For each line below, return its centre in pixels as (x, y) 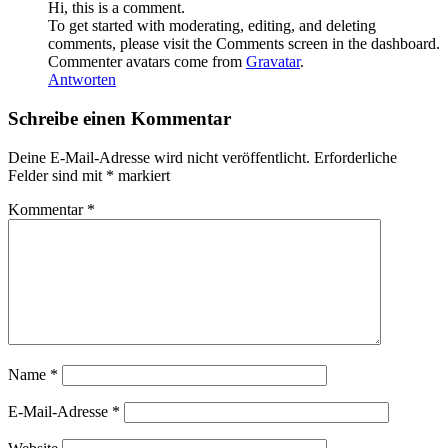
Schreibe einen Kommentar (119, 119)
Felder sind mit (57, 175)
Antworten (82, 80)
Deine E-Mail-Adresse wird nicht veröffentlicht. (159, 157)
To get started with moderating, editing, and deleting (212, 26)
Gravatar (273, 62)
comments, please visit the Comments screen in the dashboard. (244, 44)
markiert (142, 175)
